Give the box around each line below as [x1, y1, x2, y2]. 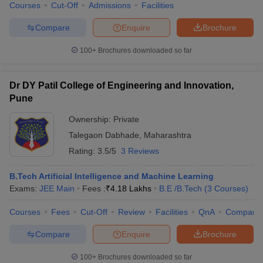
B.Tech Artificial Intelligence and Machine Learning [9, 171, 214, 181]
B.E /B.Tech [159, 184, 202, 193]
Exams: [9, 184, 39, 193]
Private [113, 114, 139, 124]
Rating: [69, 146, 97, 156]
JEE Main [39, 184, 75, 193]
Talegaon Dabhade [69, 130, 139, 140]
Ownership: [69, 114, 113, 124]
